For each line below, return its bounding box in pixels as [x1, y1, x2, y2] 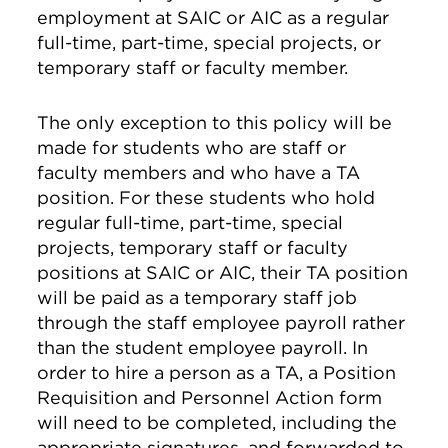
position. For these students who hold [37, 187, 376, 208]
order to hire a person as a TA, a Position [37, 362, 397, 383]
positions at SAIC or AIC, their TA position [37, 262, 409, 283]
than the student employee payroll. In [37, 337, 369, 358]
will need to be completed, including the [37, 412, 398, 433]
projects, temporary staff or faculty [37, 237, 349, 258]
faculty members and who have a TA [37, 162, 361, 183]
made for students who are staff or [37, 137, 347, 158]
